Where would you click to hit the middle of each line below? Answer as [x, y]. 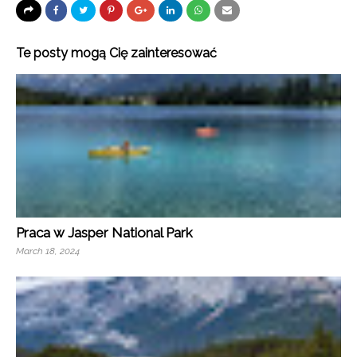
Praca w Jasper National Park [104, 233]
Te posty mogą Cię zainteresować [116, 53]
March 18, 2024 [48, 251]
